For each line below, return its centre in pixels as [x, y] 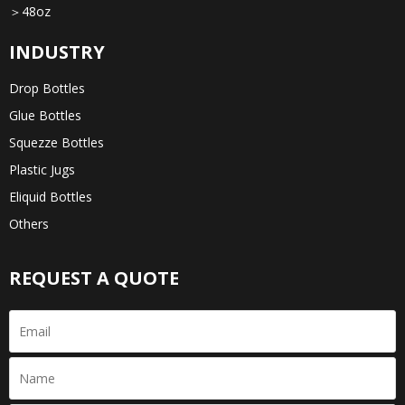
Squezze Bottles [57, 143]
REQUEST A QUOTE [94, 278]
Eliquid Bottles [51, 197]
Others [29, 224]
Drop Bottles [47, 89]
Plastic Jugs [42, 170]
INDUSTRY [57, 52]
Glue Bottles [45, 116]
